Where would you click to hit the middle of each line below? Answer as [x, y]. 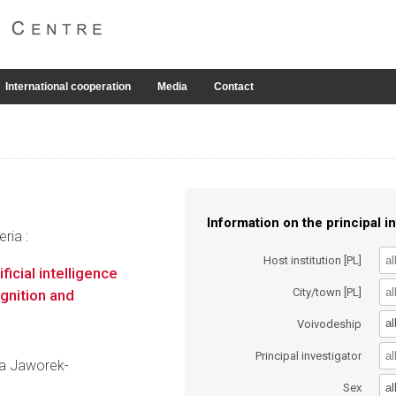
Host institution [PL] [313, 260]
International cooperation [68, 87]
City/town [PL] [327, 292]
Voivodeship [330, 324]
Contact [234, 87]
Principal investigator [309, 356]
